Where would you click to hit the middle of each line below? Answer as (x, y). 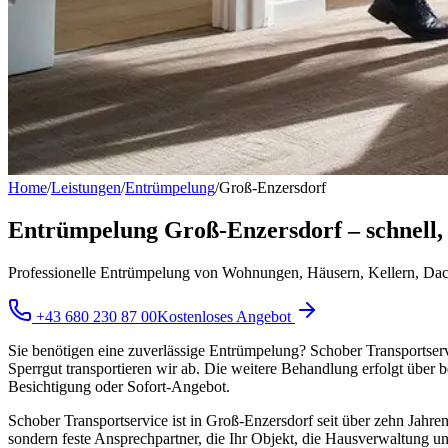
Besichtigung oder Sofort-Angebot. (119, 386)
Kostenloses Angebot (226, 316)
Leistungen (86, 187)
